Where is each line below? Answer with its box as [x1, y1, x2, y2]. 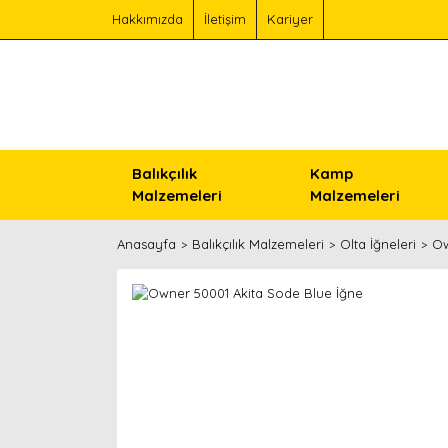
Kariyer [267, 11, 313, 27]
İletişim [204, 11, 246, 27]
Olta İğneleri [340, 236, 416, 252]
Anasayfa [117, 236, 176, 252]
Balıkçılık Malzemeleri [192, 236, 324, 252]
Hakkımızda [112, 11, 183, 27]
